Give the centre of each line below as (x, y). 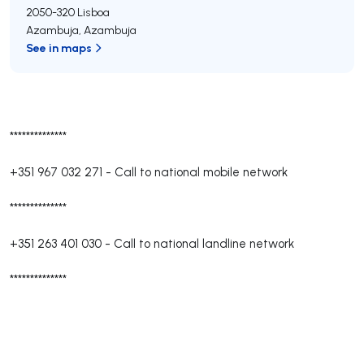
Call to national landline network (204, 243)
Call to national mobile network (201, 172)
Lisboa (93, 12)
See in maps (59, 48)
